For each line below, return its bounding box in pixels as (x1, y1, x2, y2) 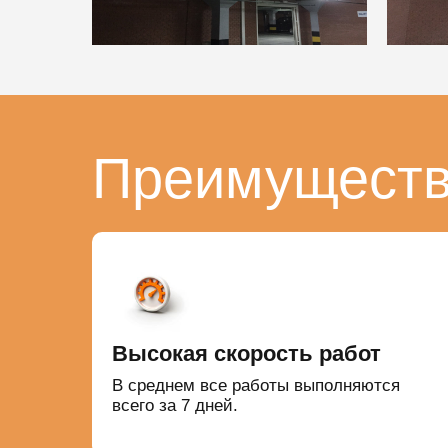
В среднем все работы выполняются (111, 376, 400, 396)
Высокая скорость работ (111, 341, 381, 367)
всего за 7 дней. (111, 396, 238, 416)
